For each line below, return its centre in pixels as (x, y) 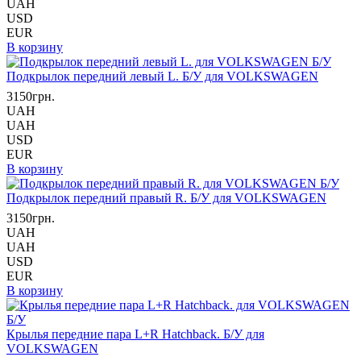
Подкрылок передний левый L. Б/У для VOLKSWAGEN (162, 76)
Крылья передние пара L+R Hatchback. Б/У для (135, 334)
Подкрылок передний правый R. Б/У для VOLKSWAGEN (166, 198)
